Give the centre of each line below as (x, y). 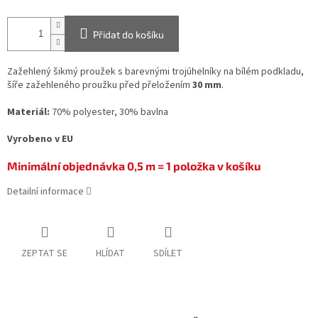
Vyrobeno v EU (40, 139)
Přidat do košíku (128, 35)
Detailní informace (45, 192)
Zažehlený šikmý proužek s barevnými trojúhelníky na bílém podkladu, (155, 72)
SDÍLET (168, 254)
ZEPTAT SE (44, 254)
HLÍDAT (110, 254)
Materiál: (28, 113)
